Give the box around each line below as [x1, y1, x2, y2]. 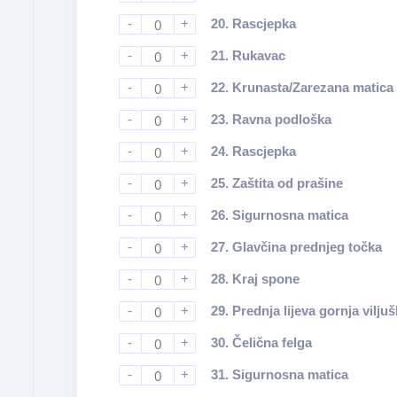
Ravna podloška [231, 112, 331, 127]
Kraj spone [231, 271, 300, 286]
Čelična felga [231, 335, 312, 350]
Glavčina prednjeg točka [231, 239, 382, 254]
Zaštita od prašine [231, 175, 343, 191]
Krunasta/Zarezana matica [231, 80, 393, 95]
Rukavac [231, 48, 285, 63]
